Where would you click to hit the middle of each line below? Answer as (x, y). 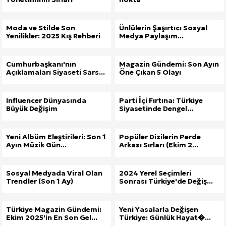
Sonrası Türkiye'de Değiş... (166, 181)
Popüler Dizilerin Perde (160, 137)
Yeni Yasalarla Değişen (159, 210)
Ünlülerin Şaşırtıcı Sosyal (163, 28)
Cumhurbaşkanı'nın (41, 64)
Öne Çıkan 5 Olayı (150, 72)
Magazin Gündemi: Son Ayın (169, 64)
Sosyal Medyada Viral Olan (54, 173)
